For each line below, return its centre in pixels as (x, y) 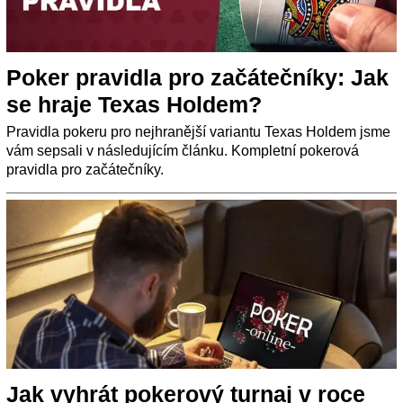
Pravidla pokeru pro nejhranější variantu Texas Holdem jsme (198, 132)
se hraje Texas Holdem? (134, 105)
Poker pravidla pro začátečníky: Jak (197, 78)
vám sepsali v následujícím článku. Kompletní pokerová (183, 151)
